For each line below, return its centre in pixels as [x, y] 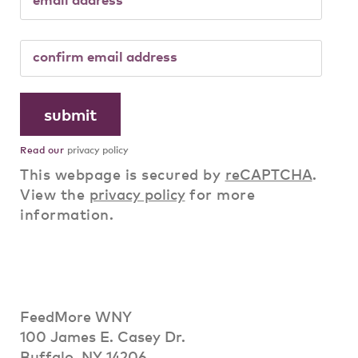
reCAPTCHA [268, 173]
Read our [42, 149]
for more [220, 193]
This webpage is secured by [123, 173]
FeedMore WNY [76, 316]
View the [55, 193]
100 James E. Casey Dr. [103, 336]
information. [67, 213]
